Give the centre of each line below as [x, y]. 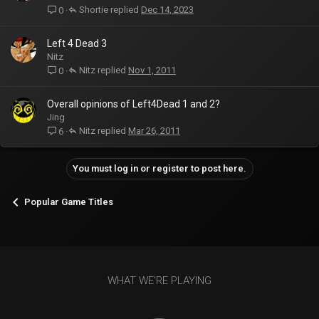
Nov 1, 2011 [152, 70]
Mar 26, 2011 [154, 131]
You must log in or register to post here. [159, 168]
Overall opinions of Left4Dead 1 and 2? [134, 104]
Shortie [94, 9]
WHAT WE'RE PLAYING [159, 281]
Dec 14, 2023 [167, 10]
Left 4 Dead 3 [77, 43]
